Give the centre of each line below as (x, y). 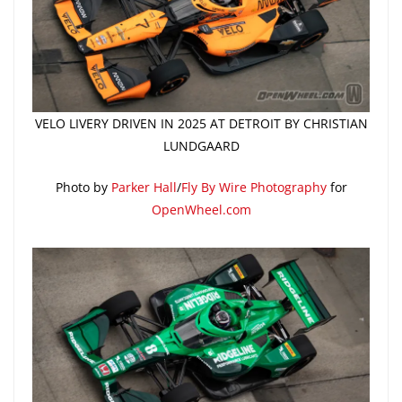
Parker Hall (144, 187)
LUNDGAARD (201, 145)
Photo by (83, 187)
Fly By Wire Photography (253, 187)
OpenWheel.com (201, 209)
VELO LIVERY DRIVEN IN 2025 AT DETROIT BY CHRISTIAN (201, 123)
